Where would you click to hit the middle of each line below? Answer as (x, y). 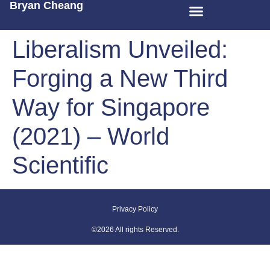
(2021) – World (91, 136)
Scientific (60, 165)
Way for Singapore (111, 107)
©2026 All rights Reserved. (135, 230)
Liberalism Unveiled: (120, 49)
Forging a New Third (120, 78)
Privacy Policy (135, 209)
